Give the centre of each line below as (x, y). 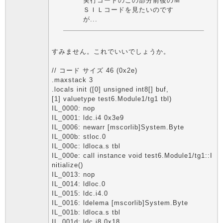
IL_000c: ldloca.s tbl (86, 146)
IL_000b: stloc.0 (79, 137)
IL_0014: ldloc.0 (79, 184)
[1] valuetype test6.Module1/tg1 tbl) (112, 99)
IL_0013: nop (73, 174)
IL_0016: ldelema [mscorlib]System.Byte (120, 203)
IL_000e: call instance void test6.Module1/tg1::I (132, 156)
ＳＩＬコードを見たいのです (128, 10)
